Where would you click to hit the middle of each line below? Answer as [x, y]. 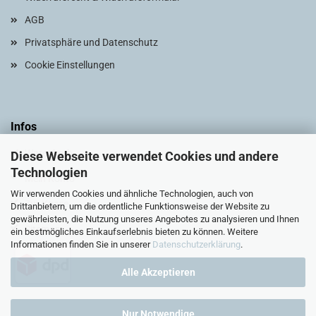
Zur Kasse [47, 204]
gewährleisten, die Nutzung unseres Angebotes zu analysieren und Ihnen [155, 219]
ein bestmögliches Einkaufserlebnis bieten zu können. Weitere [134, 231]
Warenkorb [49, 153]
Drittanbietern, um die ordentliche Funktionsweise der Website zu [140, 206]
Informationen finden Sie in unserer [81, 244]
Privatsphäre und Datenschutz [91, 42]
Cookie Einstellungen [70, 65]
